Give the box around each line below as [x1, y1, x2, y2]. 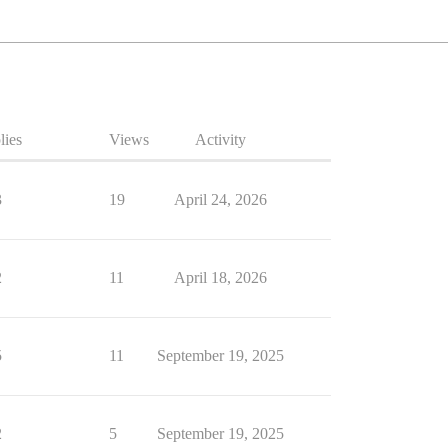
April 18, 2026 [173, 269, 267, 286]
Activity [194, 131, 246, 148]
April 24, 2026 [173, 191, 267, 208]
